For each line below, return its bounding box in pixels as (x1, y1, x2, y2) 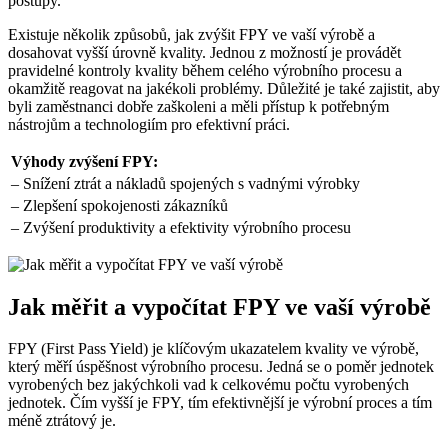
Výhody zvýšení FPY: (11, 152, 158, 170)
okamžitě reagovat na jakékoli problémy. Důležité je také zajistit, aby (8, 79, 440, 97)
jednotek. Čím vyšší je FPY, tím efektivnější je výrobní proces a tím (8, 394, 432, 412)
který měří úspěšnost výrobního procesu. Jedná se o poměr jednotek (8, 358, 434, 376)
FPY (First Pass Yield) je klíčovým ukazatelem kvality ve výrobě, (8, 340, 419, 358)
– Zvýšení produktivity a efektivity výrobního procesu (11, 218, 351, 236)
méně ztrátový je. (8, 412, 116, 430)
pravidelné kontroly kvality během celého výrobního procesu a (8, 61, 402, 79)
